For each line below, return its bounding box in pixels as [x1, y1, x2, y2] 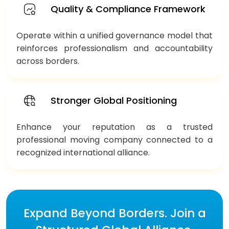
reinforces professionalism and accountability [16, 42, 213, 54]
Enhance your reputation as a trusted [16, 121, 213, 133]
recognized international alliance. [16, 146, 150, 158]
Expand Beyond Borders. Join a [23, 204, 206, 221]
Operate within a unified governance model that [16, 29, 213, 41]
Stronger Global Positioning [51, 94, 177, 107]
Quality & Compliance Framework [51, 3, 205, 16]
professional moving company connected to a [16, 133, 213, 146]
